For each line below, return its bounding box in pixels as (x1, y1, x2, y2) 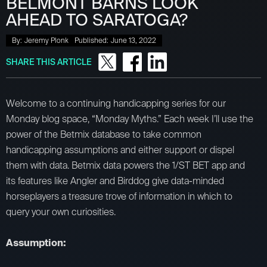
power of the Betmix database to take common (6, 128, 201, 141)
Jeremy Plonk (24, 35, 69, 45)
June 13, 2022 (111, 35, 156, 45)
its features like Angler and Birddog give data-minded (6, 174, 224, 187)
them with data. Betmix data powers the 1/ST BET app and (6, 159, 245, 172)
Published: (74, 35, 108, 45)
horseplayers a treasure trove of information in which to (6, 190, 232, 203)
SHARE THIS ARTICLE (6, 56, 92, 67)
